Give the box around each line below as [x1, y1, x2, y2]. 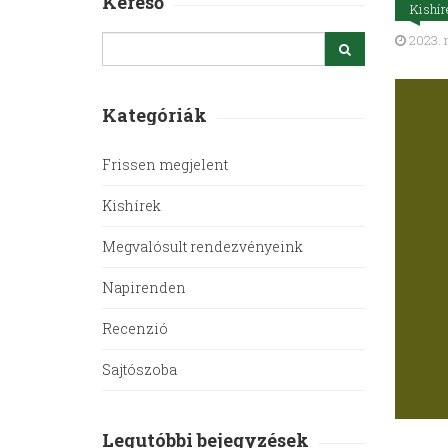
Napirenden [102, 278, 186, 298]
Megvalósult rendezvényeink [102, 237, 303, 257]
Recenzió [102, 319, 168, 339]
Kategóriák [102, 103, 207, 128]
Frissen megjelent [102, 155, 228, 175]
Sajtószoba [102, 360, 177, 380]
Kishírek [102, 196, 161, 216]
